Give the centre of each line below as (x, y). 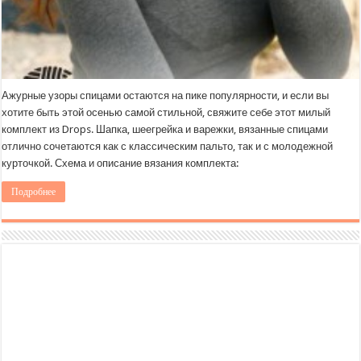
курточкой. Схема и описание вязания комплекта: (120, 163)
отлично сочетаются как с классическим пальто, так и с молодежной (168, 146)
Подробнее (34, 191)
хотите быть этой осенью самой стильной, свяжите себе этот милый (166, 112)
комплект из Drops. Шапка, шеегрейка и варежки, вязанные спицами (165, 129)
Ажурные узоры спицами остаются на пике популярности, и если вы (166, 95)
